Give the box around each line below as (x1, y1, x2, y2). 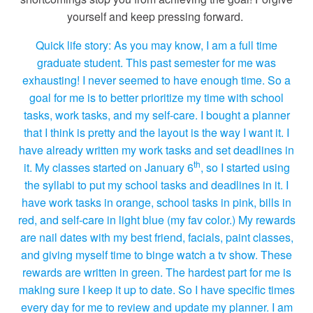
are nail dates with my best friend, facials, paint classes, (20, 229, 293, 246)
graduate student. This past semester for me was (37, 54, 276, 71)
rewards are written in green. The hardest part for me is (22, 264, 291, 281)
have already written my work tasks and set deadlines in (19, 142, 294, 159)
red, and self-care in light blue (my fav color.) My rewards (17, 212, 296, 228)
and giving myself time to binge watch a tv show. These (21, 247, 292, 263)
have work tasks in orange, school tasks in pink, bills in (22, 194, 291, 211)
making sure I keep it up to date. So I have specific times (18, 282, 295, 298)
